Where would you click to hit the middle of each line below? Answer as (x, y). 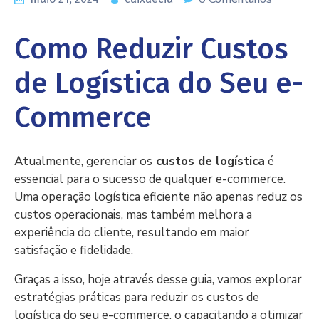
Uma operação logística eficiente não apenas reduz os (158, 197)
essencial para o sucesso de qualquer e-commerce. (150, 179)
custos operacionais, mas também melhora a (133, 214)
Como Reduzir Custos (151, 49)
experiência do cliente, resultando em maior (132, 232)
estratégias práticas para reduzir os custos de (137, 297)
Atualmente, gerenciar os (83, 161)
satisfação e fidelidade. (75, 250)
